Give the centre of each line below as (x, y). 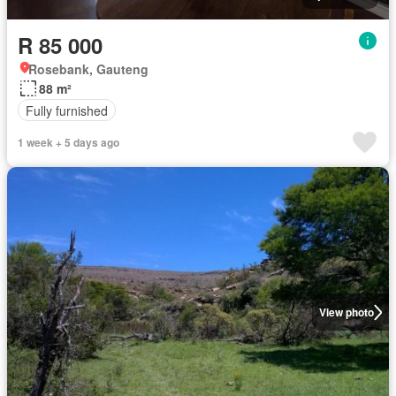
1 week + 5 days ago (69, 143)
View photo (346, 312)
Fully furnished (67, 110)
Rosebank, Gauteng (88, 69)
